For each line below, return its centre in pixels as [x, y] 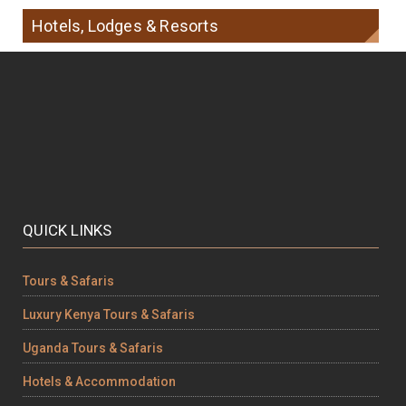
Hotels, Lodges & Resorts [125, 25]
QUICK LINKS [67, 230]
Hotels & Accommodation [99, 381]
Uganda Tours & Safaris [93, 348]
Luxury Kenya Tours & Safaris [109, 314]
